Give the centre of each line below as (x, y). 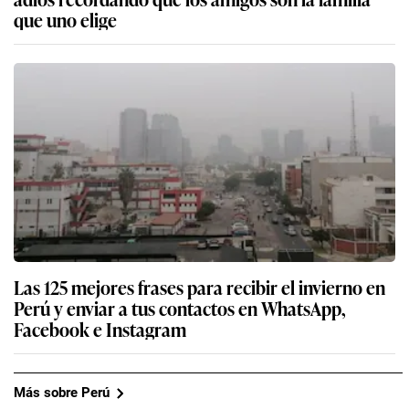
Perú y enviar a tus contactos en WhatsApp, (180, 307)
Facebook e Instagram (100, 328)
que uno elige (65, 19)
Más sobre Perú (62, 393)
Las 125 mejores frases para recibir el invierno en (199, 286)
